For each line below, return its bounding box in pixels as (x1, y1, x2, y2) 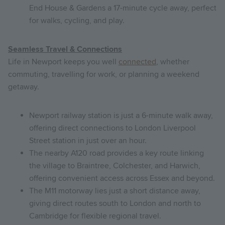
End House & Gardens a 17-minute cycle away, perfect (29, 3, 216, 13)
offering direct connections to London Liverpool (29, 123, 196, 133)
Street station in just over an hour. (29, 135, 147, 146)
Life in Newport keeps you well (8, 56, 119, 67)
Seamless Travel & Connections (8, 44, 122, 54)
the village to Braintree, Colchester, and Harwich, (29, 160, 200, 171)
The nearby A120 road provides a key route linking (29, 148, 204, 158)
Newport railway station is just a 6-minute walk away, (29, 110, 213, 121)
